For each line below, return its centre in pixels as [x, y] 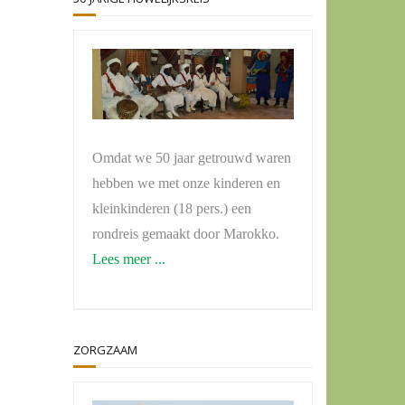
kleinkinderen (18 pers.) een [172, 208]
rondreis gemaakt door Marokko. [186, 233]
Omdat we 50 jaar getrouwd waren [192, 157]
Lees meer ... [129, 259]
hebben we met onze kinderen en [186, 183]
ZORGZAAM [105, 349]
